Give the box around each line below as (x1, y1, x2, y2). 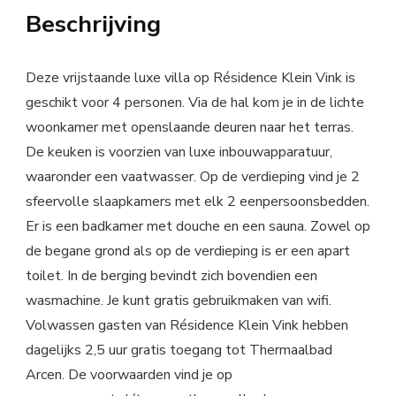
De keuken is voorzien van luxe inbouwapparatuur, (26, 142, 332, 163)
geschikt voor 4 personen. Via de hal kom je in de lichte (26, 93, 364, 113)
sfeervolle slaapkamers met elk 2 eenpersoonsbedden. (26, 192, 369, 212)
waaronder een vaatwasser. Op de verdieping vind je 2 (26, 167, 360, 187)
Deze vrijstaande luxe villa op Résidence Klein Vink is (26, 68, 355, 88)
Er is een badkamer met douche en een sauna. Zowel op (26, 217, 370, 237)
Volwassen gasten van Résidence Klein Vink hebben (26, 316, 348, 336)
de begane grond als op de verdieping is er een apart (26, 241, 350, 262)
